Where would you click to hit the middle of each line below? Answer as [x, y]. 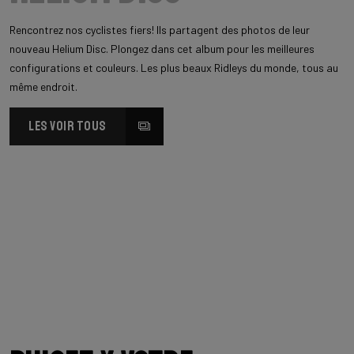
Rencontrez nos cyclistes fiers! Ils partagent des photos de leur [160, 29]
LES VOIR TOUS [68, 126]
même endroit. [43, 86]
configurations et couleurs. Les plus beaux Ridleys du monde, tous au [174, 67]
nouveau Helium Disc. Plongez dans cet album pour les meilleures [162, 48]
